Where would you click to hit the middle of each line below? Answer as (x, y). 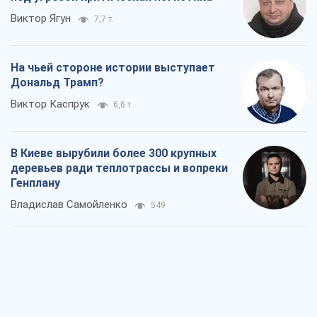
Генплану (35, 183)
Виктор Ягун (41, 18)
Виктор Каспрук (50, 104)
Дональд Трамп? (57, 82)
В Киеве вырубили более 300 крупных (114, 153)
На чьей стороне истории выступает (113, 67)
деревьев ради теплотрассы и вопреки (119, 168)
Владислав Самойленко (69, 204)
